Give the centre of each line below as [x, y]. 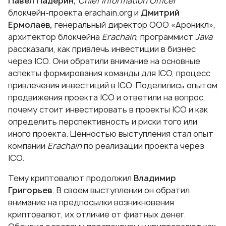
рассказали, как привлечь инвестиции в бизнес [102, 49]
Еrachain [65, 146]
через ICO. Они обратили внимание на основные [104, 61]
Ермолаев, [30, 25]
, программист [166, 37]
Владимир [155, 178]
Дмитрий [160, 13]
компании [28, 146]
